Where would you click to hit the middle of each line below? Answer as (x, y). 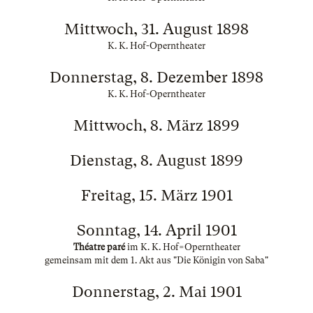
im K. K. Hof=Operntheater (183, 247)
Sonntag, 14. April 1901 (156, 230)
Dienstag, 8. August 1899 (156, 160)
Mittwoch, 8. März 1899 (156, 125)
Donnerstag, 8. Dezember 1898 (156, 77)
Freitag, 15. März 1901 (156, 195)
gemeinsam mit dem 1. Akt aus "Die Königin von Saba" (156, 260)
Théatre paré (100, 247)
